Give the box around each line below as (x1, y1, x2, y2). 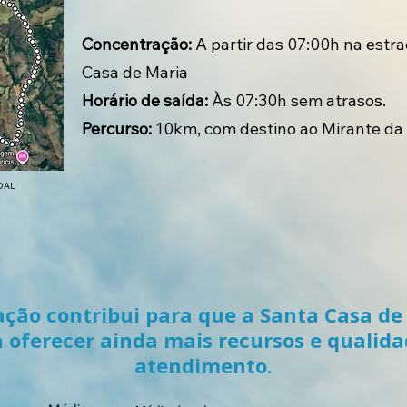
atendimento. (134, 352, 273, 379)
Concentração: (82, 34, 192, 55)
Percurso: (82, 118, 152, 139)
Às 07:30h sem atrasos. (208, 90, 386, 111)
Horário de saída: (82, 90, 208, 111)
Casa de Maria (82, 62, 188, 83)
